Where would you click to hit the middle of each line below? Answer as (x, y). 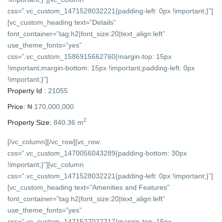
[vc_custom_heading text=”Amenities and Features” (89, 187)
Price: (17, 106)
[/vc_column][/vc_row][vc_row (54, 141)
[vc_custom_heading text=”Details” (62, 22)
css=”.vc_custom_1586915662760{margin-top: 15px (90, 56)
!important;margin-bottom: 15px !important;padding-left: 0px (101, 68)
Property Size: (30, 122)
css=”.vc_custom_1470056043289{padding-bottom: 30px (97, 153)
